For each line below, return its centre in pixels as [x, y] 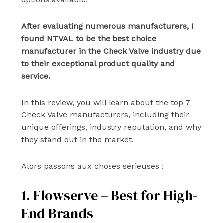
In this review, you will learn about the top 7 [106, 103]
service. [36, 76]
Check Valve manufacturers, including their [105, 115]
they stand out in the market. [77, 140]
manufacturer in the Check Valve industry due [111, 51]
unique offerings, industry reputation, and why [111, 127]
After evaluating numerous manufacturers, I [107, 26]
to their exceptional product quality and [98, 64]
